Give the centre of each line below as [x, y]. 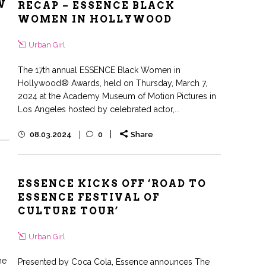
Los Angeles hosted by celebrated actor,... [99, 109]
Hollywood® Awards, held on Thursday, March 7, [113, 83]
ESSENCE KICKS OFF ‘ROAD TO [112, 184]
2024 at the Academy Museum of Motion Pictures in [117, 96]
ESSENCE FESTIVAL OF [89, 197]
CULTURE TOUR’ [68, 211]
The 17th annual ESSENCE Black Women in [99, 70]
